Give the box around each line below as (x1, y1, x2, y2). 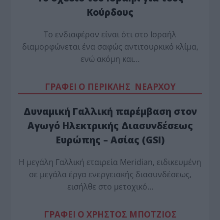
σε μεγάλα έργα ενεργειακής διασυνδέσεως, (28, 168, 192, 180)
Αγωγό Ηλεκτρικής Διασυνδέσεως (27, 119, 193, 132)
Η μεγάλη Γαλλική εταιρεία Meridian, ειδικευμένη (19, 156, 201, 167)
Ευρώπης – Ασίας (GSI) (55, 133, 165, 146)
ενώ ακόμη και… (81, 53, 139, 64)
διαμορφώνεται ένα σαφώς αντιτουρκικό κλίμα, (22, 41, 198, 52)
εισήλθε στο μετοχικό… (67, 181, 153, 192)
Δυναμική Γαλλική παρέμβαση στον (23, 105, 197, 117)
